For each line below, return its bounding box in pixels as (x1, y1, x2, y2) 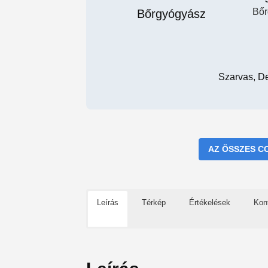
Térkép (142, 197, 166, 207)
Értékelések (189, 197, 230, 207)
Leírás (97, 197, 118, 207)
